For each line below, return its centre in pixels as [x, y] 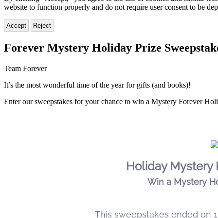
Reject [42, 25]
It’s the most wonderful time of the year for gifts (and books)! [97, 85]
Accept [16, 25]
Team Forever [25, 68]
